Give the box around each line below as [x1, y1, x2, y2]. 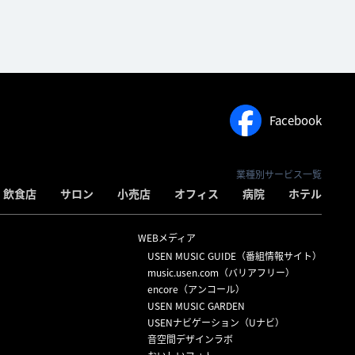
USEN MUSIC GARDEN [147, 298, 245, 313]
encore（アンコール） [147, 281, 245, 296]
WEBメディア [137, 230, 196, 245]
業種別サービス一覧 [236, 166, 322, 181]
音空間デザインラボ [147, 331, 233, 346]
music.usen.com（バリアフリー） [147, 265, 295, 280]
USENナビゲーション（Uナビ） [147, 315, 284, 330]
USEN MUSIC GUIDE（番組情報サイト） [147, 248, 322, 263]
